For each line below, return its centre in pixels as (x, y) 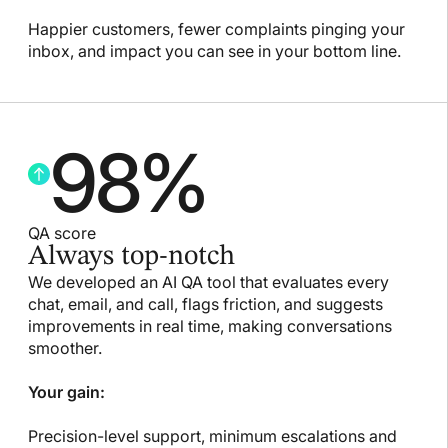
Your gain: (66, 391)
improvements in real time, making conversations (210, 325)
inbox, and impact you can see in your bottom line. (214, 50)
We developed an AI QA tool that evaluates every (208, 281)
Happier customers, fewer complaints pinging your (216, 28)
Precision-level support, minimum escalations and (212, 435)
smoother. (65, 347)
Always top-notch (131, 256)
